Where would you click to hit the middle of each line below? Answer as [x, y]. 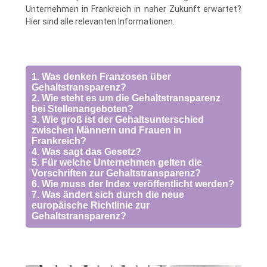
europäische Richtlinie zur [90, 205]
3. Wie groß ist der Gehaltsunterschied [117, 119]
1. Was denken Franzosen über [101, 76]
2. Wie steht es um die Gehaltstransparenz [126, 98]
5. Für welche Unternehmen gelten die [117, 162]
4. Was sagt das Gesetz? [86, 151]
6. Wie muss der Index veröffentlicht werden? [133, 184]
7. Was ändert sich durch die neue [108, 194]
